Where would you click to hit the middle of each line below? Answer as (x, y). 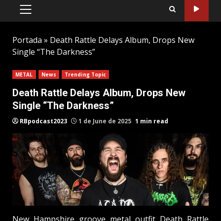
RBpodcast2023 (43, 121)
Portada (27, 40)
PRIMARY (41, 14)
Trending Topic (85, 74)
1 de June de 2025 (105, 121)
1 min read (152, 121)
